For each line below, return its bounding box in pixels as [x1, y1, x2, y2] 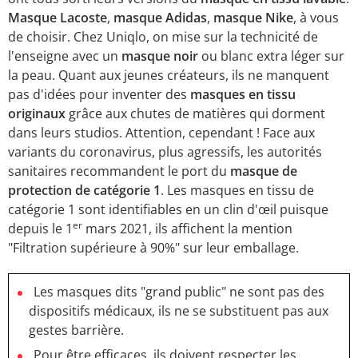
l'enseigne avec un [8, 47, 121, 66]
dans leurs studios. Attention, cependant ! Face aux [8, 124, 315, 142]
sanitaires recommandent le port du [8, 162, 230, 181]
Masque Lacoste [8, 9, 107, 27]
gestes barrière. [29, 320, 124, 339]
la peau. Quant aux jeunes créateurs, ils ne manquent [8, 66, 329, 85]
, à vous [293, 9, 339, 27]
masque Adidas [113, 9, 207, 27]
